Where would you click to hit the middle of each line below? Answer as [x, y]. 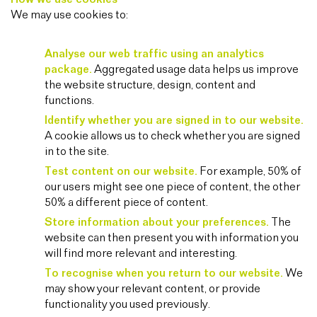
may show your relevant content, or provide [152, 289]
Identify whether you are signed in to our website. [174, 121]
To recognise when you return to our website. [164, 273]
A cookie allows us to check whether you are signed [172, 136]
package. [68, 70]
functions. [69, 101]
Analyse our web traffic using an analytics [154, 54]
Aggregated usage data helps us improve [195, 70]
